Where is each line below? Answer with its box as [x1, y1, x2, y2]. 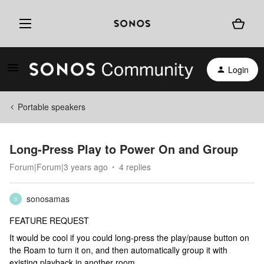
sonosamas [27, 193, 70, 204]
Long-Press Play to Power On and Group [9, 140, 238, 157]
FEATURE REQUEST [9, 214, 89, 226]
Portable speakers [18, 101, 85, 113]
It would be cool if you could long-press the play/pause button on [9, 232, 249, 243]
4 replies [119, 161, 151, 173]
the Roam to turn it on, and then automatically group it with [9, 244, 227, 256]
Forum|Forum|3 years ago [9, 161, 108, 173]
